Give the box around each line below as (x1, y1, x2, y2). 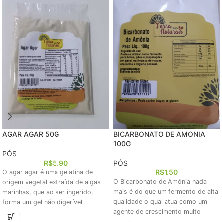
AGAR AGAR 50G (2, 130, 59, 139)
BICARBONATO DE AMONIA (113, 130, 205, 139)
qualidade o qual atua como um (113, 198, 207, 206)
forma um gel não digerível (2, 198, 82, 206)
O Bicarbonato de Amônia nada (113, 178, 207, 186)
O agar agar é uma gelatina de (2, 168, 93, 176)
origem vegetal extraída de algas (2, 178, 101, 186)
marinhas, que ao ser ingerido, (2, 188, 93, 196)
